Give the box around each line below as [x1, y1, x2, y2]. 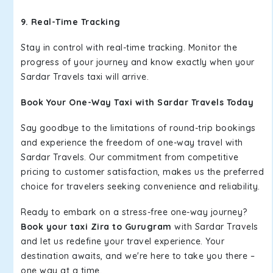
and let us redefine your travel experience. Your [21, 236, 224, 247]
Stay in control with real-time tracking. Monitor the [21, 42, 237, 53]
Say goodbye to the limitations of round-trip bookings [21, 122, 256, 133]
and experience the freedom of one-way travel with [21, 137, 243, 148]
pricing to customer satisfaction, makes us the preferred [21, 166, 264, 177]
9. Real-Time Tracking [21, 16, 121, 27]
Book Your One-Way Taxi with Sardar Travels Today [21, 97, 253, 108]
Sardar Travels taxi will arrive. [21, 71, 152, 82]
